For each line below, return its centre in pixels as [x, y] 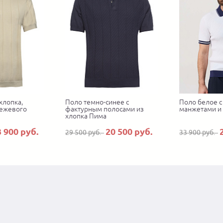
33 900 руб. [199, 133]
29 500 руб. [85, 133]
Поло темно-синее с [97, 102]
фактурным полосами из [105, 109]
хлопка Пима [86, 116]
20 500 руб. [129, 132]
